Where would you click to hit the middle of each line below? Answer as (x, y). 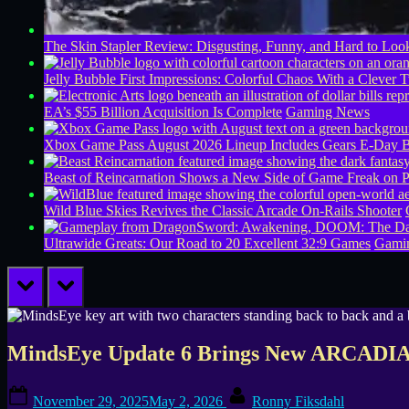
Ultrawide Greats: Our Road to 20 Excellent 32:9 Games (207, 243)
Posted (51, 392)
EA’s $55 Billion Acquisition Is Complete (163, 111)
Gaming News (328, 111)
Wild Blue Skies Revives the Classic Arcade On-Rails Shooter (223, 210)
